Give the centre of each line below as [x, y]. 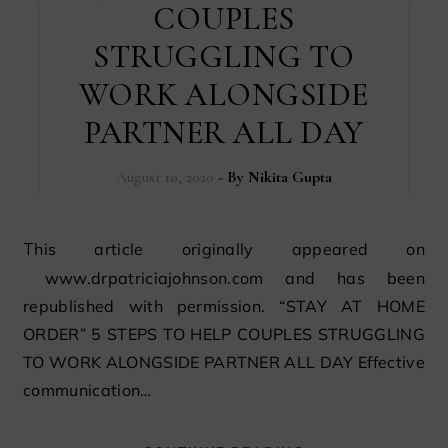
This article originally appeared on [29, 249]
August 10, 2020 [164, 176]
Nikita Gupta [289, 176]
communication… [87, 389]
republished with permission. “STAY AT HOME [224, 305]
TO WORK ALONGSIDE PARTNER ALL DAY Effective [224, 361]
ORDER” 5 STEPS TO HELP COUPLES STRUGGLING [224, 333]
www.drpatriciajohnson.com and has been [224, 277]
